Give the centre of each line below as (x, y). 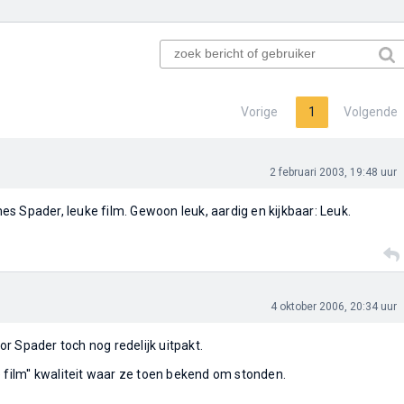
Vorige (259, 112)
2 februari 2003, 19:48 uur (333, 172)
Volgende (370, 112)
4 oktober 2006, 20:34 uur (333, 307)
